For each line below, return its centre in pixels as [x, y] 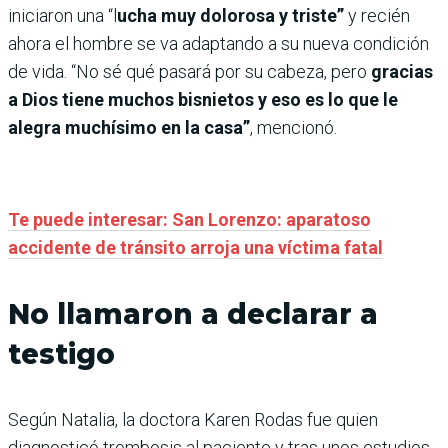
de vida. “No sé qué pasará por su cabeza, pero [187, 72]
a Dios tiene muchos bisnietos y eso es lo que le [203, 100]
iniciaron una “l [62, 16]
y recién [377, 16]
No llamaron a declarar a [193, 314]
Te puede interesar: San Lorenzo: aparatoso [189, 220]
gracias [400, 72]
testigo [61, 354]
